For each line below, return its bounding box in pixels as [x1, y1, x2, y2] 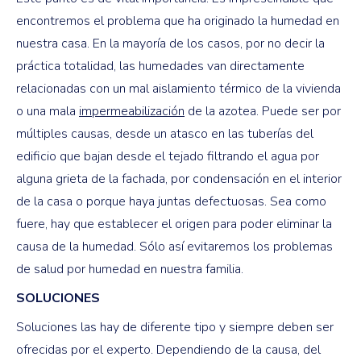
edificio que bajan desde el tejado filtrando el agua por [16, 147, 319, 165]
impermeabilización [79, 102, 185, 120]
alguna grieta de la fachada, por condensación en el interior [16, 169, 342, 188]
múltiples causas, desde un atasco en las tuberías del [16, 124, 313, 143]
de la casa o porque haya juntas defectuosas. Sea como [16, 192, 326, 210]
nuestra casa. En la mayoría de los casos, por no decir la [16, 34, 325, 52]
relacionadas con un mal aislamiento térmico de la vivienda [16, 79, 341, 98]
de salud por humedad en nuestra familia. [16, 259, 243, 278]
